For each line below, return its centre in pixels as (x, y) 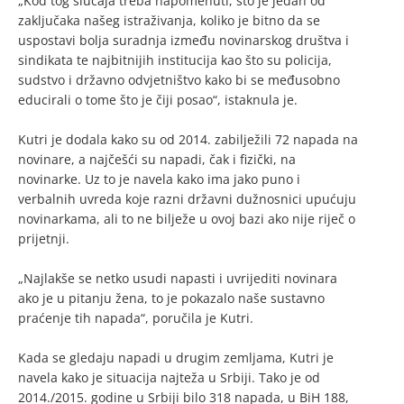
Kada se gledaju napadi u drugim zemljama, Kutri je (176, 358)
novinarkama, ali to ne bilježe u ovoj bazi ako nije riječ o (187, 219)
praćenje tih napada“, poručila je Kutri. (136, 318)
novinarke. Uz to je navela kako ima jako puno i (159, 179)
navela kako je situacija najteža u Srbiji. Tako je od (169, 378)
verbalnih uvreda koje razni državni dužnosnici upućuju (187, 199)
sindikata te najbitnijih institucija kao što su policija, (175, 60)
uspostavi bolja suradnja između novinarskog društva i (184, 41)
